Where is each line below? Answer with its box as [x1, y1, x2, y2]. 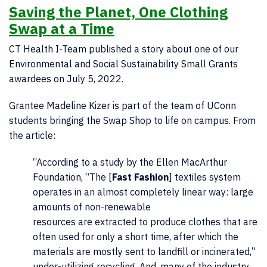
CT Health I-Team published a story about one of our [9, 43, 238, 55]
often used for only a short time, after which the [33, 231, 238, 243]
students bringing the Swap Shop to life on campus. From [9, 114, 256, 126]
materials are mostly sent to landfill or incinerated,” [33, 246, 256, 257]
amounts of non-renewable [33, 201, 151, 213]
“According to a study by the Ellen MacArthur [33, 156, 227, 168]
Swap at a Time [9, 19, 114, 38]
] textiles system [169, 171, 241, 183]
